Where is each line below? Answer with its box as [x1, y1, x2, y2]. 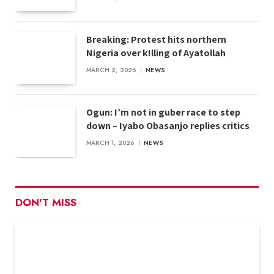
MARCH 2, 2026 [86, 65, 136, 75]
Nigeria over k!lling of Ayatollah [86, 46, 226, 60]
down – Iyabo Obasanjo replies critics [86, 119, 250, 133]
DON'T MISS [15, 194, 76, 210]
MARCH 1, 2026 [86, 138, 135, 148]
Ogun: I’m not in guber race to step [86, 106, 240, 119]
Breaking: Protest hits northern [86, 33, 226, 46]
